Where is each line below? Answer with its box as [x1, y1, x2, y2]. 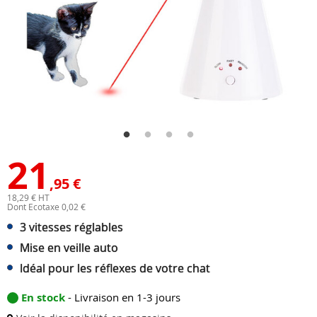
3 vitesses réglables [20, 219, 123, 236]
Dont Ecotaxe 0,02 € [7, 201, 86, 213]
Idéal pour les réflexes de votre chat [20, 260, 210, 277]
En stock [21, 290, 68, 306]
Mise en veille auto [20, 240, 118, 256]
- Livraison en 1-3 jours [68, 290, 180, 305]
